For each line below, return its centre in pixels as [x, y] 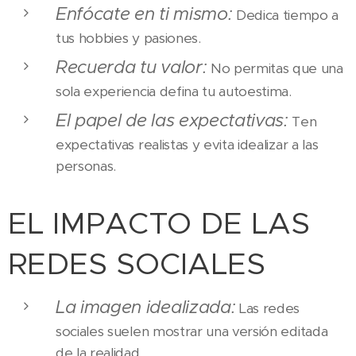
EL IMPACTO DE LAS [159, 223]
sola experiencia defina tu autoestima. [174, 92]
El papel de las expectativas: [172, 120]
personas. [86, 166]
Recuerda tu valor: [132, 67]
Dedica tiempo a [286, 15]
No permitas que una [275, 69]
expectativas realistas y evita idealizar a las [187, 145]
